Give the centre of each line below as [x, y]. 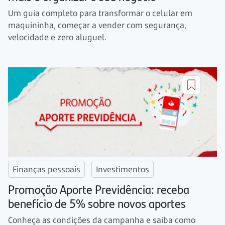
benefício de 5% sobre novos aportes [97, 203]
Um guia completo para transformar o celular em [100, 13]
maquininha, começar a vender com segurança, [97, 25]
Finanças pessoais [46, 169]
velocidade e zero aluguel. [57, 37]
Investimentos [123, 169]
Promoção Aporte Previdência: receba [99, 189]
